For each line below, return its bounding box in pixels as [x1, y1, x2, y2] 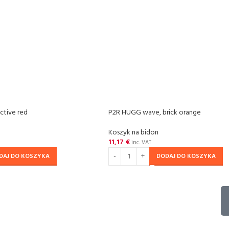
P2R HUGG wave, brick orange [108, 107, 201, 119]
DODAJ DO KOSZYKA [156, 151, 216, 162]
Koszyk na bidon [108, 127, 158, 139]
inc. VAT [130, 138, 151, 147]
